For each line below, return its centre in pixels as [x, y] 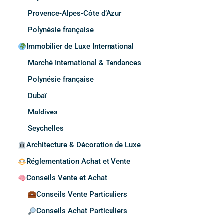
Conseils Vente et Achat [67, 178]
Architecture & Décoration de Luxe [84, 145]
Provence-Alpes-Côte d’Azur [75, 14]
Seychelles [46, 129]
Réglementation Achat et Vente [79, 162]
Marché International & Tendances [85, 63]
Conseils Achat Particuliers [82, 211]
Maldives [43, 112]
